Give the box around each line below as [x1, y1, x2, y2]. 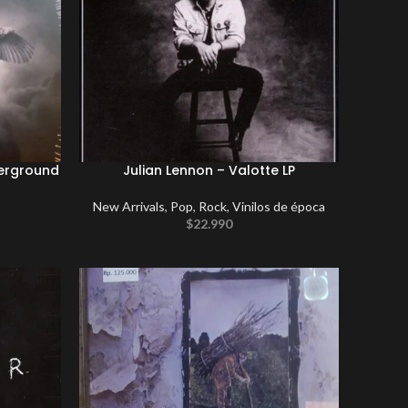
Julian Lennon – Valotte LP [123, 160, 296, 179]
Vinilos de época [232, 198, 326, 214]
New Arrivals [93, 198, 166, 214]
